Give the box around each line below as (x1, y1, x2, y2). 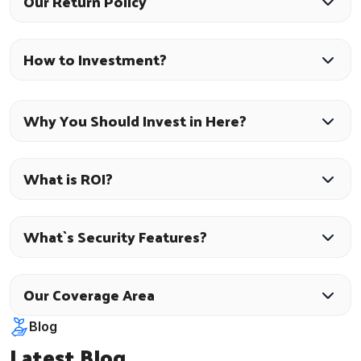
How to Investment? (23, 46, 167, 73)
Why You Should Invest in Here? (23, 107, 247, 135)
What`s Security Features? (23, 223, 207, 251)
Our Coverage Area (23, 281, 155, 309)
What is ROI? (23, 165, 113, 193)
